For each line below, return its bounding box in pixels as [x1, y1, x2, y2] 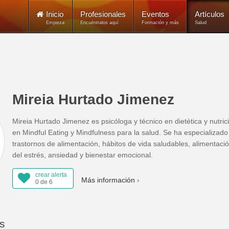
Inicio [46, 10, 63, 18]
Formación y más [142, 20, 179, 25]
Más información [81, 176, 135, 184]
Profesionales [80, 10, 126, 18]
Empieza [46, 20, 64, 25]
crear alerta [35, 171, 67, 178]
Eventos [142, 10, 169, 18]
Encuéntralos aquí [80, 20, 119, 25]
